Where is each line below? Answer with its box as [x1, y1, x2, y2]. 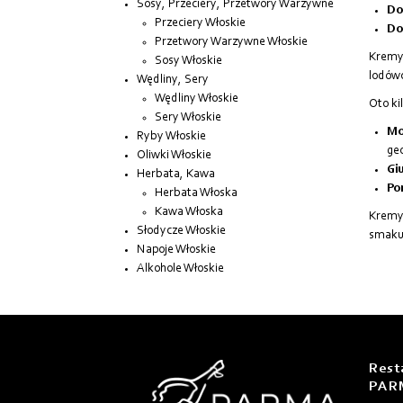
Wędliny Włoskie [155, 93, 238, 106]
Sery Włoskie [155, 112, 221, 125]
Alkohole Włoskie [137, 263, 224, 276]
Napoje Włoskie [137, 244, 216, 257]
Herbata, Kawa [137, 168, 215, 182]
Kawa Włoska [155, 206, 223, 219]
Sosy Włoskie [155, 55, 222, 68]
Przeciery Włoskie [155, 17, 246, 31]
